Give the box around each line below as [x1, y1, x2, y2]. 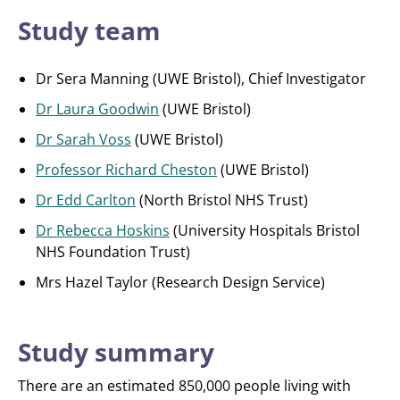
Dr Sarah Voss [36, 129, 131, 149]
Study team [18, 13, 161, 47]
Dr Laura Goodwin [36, 99, 159, 119]
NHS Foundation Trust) [36, 242, 190, 262]
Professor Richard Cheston [36, 160, 217, 179]
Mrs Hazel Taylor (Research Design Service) [36, 272, 325, 292]
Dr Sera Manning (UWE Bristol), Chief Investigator [36, 69, 366, 88]
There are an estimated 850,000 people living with [18, 376, 351, 396]
